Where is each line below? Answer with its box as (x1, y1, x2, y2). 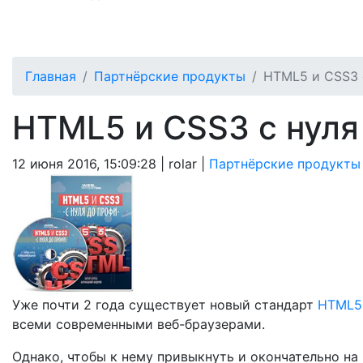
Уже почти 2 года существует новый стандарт (12, 297, 318, 313)
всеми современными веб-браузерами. (12, 316, 265, 332)
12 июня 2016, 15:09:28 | (12, 156, 169, 172)
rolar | (169, 156, 209, 172)
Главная (25, 68, 76, 84)
